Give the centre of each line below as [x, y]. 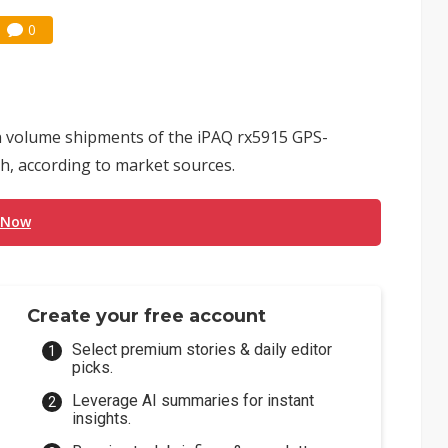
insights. [102, 418]
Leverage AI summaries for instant [193, 400]
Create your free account [147, 316]
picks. [93, 367]
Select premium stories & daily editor [202, 349]
